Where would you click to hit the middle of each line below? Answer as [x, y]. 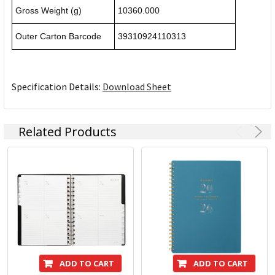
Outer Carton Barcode [58, 37]
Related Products [68, 132]
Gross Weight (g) [48, 11]
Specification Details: [57, 87]
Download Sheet [137, 87]
